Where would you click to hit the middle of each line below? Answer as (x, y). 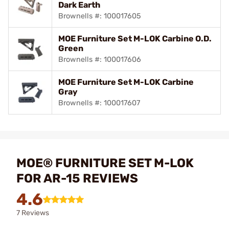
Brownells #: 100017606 (100, 59)
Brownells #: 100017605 (100, 16)
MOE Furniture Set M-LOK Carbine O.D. (135, 38)
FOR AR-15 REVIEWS (77, 178)
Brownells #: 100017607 (99, 103)
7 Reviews (33, 213)
